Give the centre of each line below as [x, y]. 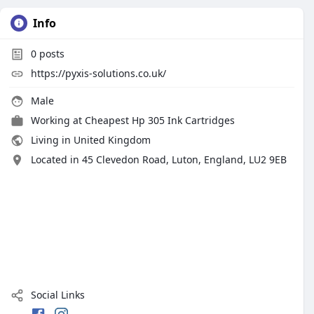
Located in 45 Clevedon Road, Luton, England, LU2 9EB [159, 159]
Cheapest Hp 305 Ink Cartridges [160, 120]
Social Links [56, 295]
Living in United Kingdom [89, 140]
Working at [58, 120]
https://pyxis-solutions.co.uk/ [98, 73]
